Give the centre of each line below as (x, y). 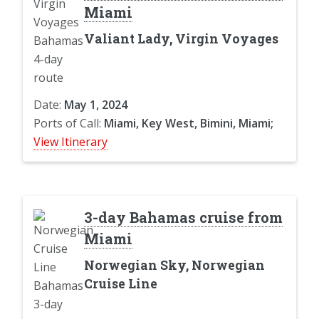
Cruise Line (120, 283)
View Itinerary (70, 141)
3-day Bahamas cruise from (183, 217)
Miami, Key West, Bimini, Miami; (189, 123)
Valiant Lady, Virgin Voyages (181, 38)
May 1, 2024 (96, 104)
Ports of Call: (69, 123)
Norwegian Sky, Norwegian (174, 265)
